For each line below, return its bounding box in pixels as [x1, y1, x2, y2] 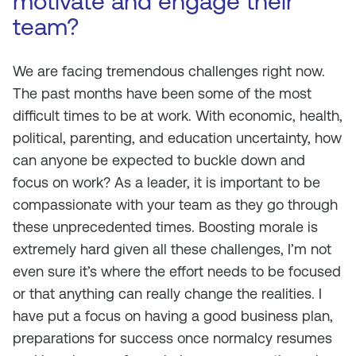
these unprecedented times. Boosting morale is [13, 219, 318, 235]
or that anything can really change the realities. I [13, 285, 322, 302]
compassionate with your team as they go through [13, 196, 338, 213]
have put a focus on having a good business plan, [13, 308, 333, 324]
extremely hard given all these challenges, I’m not [13, 241, 331, 257]
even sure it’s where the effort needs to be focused [13, 263, 341, 280]
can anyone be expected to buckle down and [13, 152, 305, 168]
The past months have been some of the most [13, 85, 311, 102]
